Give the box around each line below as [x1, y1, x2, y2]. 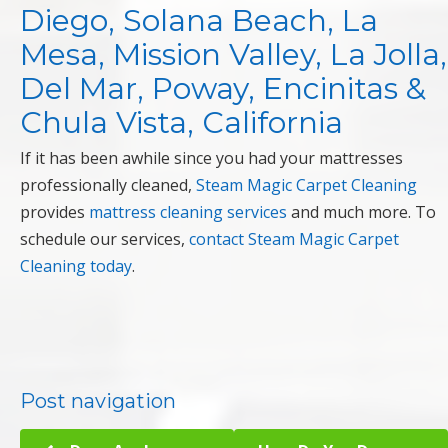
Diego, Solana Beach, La [20, 2, 378, 40]
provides [20, 201, 89, 224]
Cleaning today [20, 255, 132, 278]
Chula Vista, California [20, 104, 343, 142]
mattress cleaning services [89, 201, 287, 224]
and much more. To [287, 201, 436, 224]
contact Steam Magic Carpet [189, 228, 399, 251]
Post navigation [20, 389, 176, 414]
